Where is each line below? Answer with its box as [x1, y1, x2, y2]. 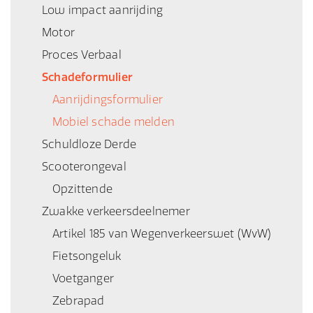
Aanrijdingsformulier [52, 92, 163, 106]
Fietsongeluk [52, 249, 122, 263]
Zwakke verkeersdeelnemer [42, 204, 190, 218]
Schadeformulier [42, 70, 133, 84]
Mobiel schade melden [52, 115, 175, 129]
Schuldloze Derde [42, 137, 137, 151]
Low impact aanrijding [42, 3, 163, 17]
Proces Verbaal [42, 48, 122, 61]
